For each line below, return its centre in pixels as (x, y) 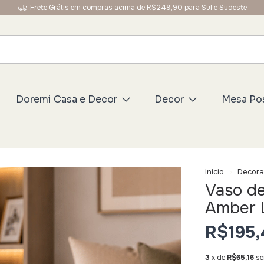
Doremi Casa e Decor (66, 99)
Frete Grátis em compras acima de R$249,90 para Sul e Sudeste (138, 8)
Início (214, 172)
